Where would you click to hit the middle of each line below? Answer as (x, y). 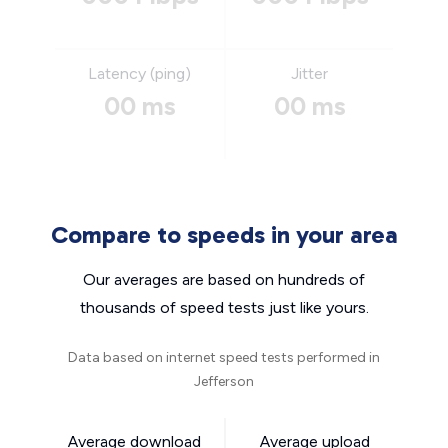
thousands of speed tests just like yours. (224, 307)
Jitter (309, 73)
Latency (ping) (139, 73)
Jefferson (224, 381)
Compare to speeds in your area (224, 234)
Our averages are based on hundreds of (224, 279)
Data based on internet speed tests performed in (224, 357)
